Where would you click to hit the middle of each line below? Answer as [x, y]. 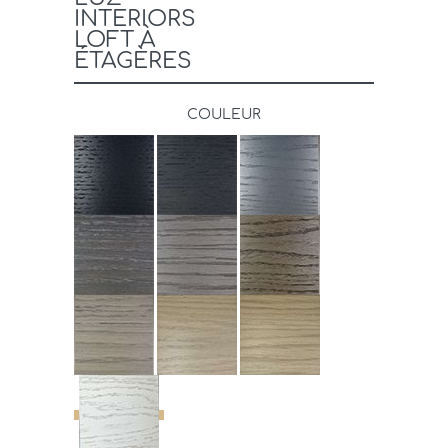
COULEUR [224, 114]
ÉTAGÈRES [133, 60]
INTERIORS [135, 18]
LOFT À [114, 39]
